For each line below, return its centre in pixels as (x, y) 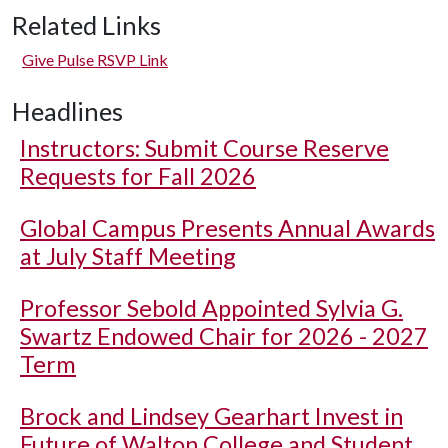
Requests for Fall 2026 (138, 176)
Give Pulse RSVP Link (95, 59)
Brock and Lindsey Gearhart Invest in (211, 416)
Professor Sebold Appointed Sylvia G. (211, 308)
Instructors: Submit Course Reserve (204, 148)
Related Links (86, 25)
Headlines (67, 111)
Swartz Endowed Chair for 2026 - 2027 (224, 336)
